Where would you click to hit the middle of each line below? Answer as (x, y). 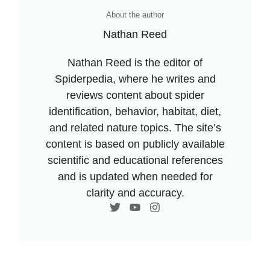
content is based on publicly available (135, 144)
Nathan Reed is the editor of (135, 62)
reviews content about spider (135, 95)
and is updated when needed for (135, 176)
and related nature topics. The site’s (135, 127)
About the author (135, 14)
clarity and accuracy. (135, 193)
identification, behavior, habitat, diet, (135, 111)
